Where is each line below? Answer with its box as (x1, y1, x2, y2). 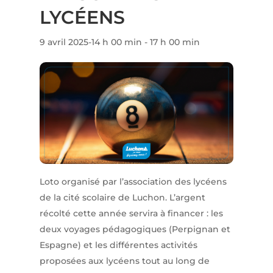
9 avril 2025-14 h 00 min (39, 37, 142, 48)
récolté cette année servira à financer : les (39, 208, 223, 219)
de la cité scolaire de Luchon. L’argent (39, 192, 205, 204)
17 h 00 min (149, 37, 200, 48)
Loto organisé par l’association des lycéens (39, 176, 227, 188)
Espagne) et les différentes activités (39, 239, 197, 251)
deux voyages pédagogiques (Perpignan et (39, 224, 230, 235)
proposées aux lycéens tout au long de (39, 255, 210, 267)
